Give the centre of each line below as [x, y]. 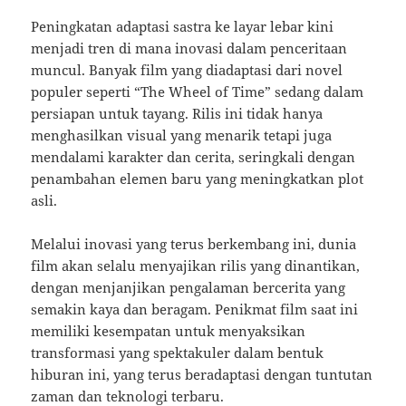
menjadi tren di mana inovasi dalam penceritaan [189, 48]
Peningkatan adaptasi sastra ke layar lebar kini [183, 27]
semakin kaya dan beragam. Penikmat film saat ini [195, 309]
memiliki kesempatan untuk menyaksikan [169, 331]
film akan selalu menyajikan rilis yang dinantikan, [196, 266]
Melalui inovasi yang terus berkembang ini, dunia [194, 244]
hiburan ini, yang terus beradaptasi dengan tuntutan [202, 375]
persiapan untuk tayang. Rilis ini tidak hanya [177, 114]
